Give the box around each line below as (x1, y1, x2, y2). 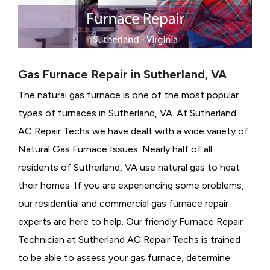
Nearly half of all (142, 143, 212, 155)
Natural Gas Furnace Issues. (18, 143, 140, 155)
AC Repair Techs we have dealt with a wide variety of (18, 125, 248, 137)
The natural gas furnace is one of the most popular (18, 89, 239, 101)
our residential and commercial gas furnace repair (18, 198, 228, 210)
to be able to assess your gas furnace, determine (18, 252, 230, 264)
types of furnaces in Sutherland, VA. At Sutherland (18, 107, 236, 119)
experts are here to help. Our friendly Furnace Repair (18, 216, 243, 228)
